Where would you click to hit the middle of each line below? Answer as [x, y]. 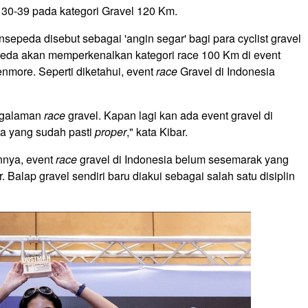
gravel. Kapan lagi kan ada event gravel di [169, 115]
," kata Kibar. [158, 132]
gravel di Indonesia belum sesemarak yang [183, 159]
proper [111, 132]
